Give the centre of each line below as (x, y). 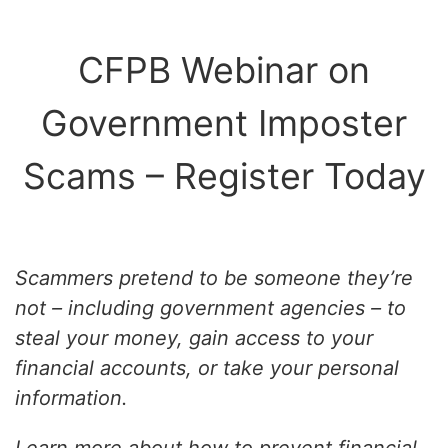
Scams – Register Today (224, 176)
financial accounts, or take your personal (207, 368)
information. (71, 398)
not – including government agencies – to (210, 308)
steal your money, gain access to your (194, 338)
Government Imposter (224, 123)
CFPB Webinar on (224, 70)
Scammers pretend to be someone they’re (214, 278)
